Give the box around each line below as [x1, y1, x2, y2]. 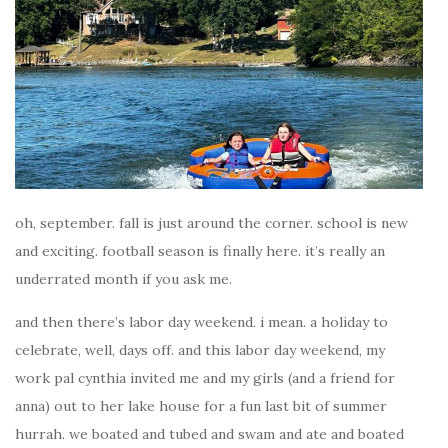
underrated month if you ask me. [15, 269, 232, 288]
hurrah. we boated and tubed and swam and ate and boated [15, 424, 404, 443]
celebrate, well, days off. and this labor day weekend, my [15, 340, 385, 359]
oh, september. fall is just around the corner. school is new [15, 213, 408, 232]
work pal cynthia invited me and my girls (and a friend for [15, 368, 395, 387]
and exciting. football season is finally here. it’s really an [15, 241, 385, 260]
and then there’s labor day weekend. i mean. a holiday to [15, 312, 388, 331]
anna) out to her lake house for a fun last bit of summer [15, 396, 387, 415]
